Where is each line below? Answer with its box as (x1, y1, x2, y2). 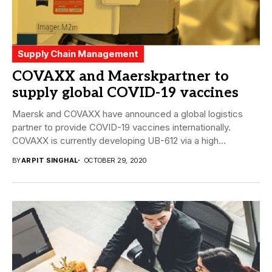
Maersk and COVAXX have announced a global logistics (12, 107, 243, 120)
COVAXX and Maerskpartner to (12, 67, 229, 85)
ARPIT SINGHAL (21, 155, 78, 165)
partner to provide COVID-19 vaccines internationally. (12, 121, 231, 133)
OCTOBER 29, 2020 (84, 155, 147, 165)
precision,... (12, 148, 60, 160)
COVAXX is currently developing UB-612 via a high (12, 134, 219, 146)
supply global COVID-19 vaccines (12, 84, 239, 101)
